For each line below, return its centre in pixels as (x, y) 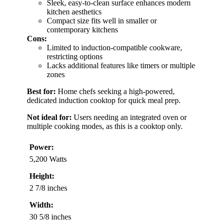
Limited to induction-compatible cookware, (114, 47)
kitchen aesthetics (74, 11)
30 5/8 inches (50, 217)
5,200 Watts (48, 159)
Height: (42, 176)
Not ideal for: (49, 117)
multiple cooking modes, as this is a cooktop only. (105, 126)
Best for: (41, 91)
